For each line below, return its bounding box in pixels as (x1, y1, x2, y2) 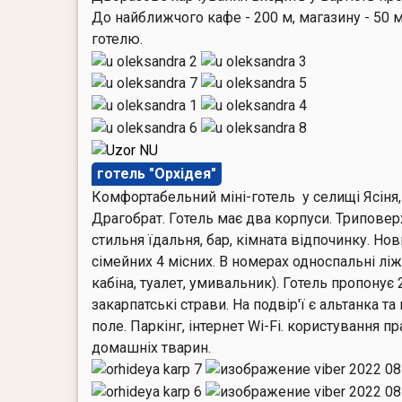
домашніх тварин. (92, 338, 211, 356)
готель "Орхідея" (97, 164, 216, 182)
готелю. (92, 30, 143, 48)
